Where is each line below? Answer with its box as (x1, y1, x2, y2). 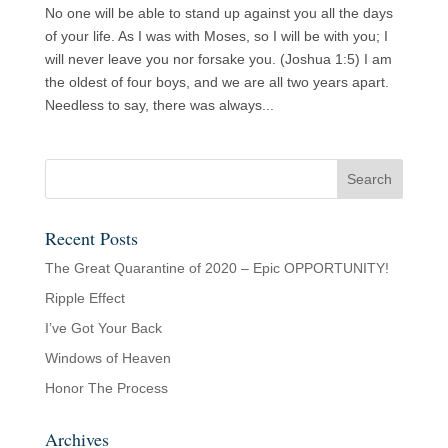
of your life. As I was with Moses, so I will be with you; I (44, 27, 388, 44)
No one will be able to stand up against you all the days (44, 4, 393, 21)
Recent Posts (44, 225, 138, 250)
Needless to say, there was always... (44, 96, 274, 113)
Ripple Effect (44, 289, 125, 306)
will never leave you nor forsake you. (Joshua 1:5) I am (44, 50, 392, 67)
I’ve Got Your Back (44, 319, 162, 336)
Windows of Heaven (44, 349, 171, 366)
